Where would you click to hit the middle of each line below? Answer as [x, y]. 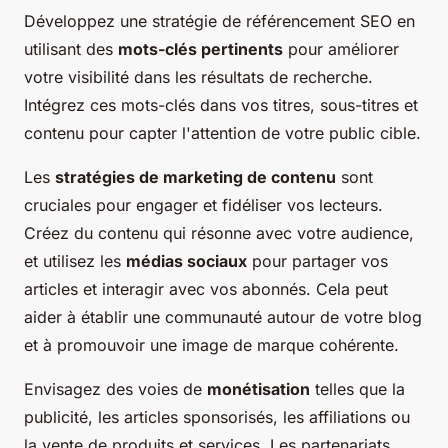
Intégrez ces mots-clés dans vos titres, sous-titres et [221, 104]
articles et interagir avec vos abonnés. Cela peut [206, 288]
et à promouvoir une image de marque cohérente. [211, 344]
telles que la [357, 388]
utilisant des [71, 48]
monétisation [258, 388]
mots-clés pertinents [200, 48]
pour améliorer [341, 48]
